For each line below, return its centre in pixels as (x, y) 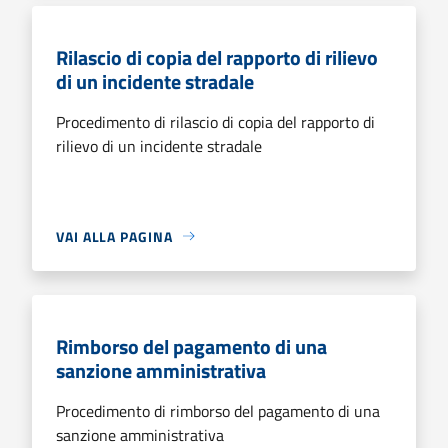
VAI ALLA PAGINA (114, 236)
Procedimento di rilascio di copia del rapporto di (215, 121)
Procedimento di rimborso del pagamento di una (218, 410)
